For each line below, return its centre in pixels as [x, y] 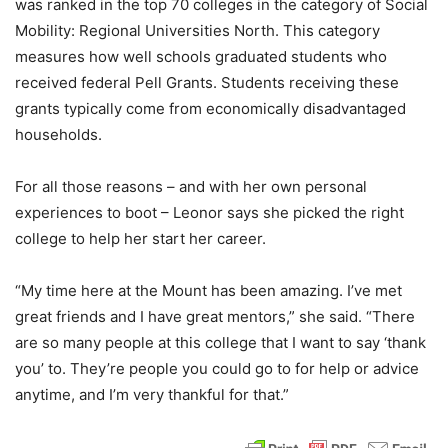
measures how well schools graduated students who [201, 56]
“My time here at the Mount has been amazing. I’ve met [208, 290]
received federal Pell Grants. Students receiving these [207, 82]
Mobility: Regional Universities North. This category [197, 30]
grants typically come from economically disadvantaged [210, 108]
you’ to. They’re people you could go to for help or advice [217, 368]
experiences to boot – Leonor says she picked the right [209, 212]
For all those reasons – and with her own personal [191, 186]
